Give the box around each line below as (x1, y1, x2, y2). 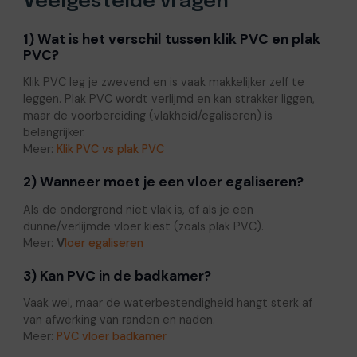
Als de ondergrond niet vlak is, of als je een (22, 202, 253, 217)
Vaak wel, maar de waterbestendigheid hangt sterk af (22, 296, 312, 311)
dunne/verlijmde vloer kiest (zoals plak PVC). (22, 218, 264, 233)
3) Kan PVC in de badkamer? (22, 266, 211, 284)
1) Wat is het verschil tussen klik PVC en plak (22, 29, 320, 48)
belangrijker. (22, 125, 85, 140)
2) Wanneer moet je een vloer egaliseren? (22, 173, 304, 191)
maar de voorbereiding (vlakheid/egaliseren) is (22, 108, 273, 124)
